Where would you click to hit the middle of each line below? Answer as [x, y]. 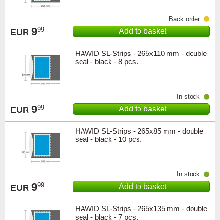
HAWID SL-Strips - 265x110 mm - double [141, 53]
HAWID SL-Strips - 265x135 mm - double [141, 208]
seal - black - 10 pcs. [108, 139]
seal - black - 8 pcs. [106, 62]
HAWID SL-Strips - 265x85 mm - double [139, 131]
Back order [184, 19]
